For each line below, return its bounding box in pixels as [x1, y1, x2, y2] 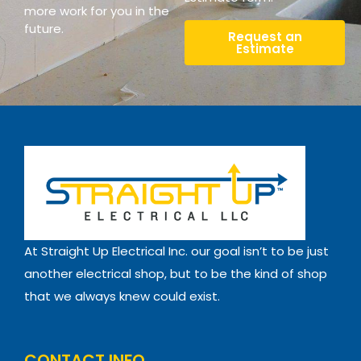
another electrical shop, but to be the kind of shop [24, 265, 327, 283]
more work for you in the [24, 2, 169, 19]
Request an [227, 27, 302, 45]
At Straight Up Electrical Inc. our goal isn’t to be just [24, 243, 329, 260]
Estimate [235, 39, 294, 57]
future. [24, 19, 64, 37]
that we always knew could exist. [24, 288, 223, 305]
